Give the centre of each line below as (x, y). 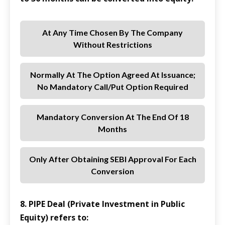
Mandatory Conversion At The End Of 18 (113, 117)
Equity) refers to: (54, 218)
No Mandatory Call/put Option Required (113, 87)
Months (113, 129)
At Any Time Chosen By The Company (113, 33)
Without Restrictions (113, 45)
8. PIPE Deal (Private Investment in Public (102, 204)
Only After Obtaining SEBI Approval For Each (113, 159)
